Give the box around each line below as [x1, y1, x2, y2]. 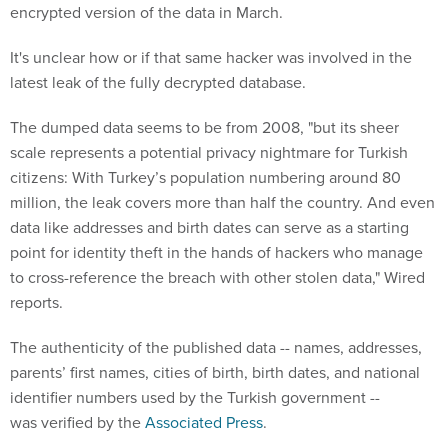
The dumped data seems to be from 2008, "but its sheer [10, 116, 399, 139]
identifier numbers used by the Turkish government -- [10, 386, 380, 409]
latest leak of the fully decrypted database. [10, 71, 310, 94]
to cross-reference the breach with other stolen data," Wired [10, 266, 425, 289]
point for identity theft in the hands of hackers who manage [10, 241, 423, 264]
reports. [10, 291, 67, 314]
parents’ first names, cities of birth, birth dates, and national [10, 361, 420, 384]
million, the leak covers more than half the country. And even [10, 191, 435, 214]
